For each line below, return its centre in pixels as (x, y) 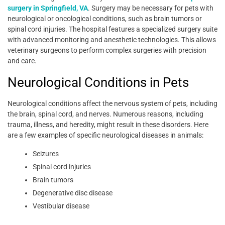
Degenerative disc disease (73, 193)
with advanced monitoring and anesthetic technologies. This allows (112, 40)
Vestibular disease (61, 206)
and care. (22, 61)
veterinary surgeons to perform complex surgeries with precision (107, 50)
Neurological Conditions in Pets (98, 83)
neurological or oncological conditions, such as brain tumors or (105, 19)
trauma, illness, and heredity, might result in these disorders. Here (108, 125)
